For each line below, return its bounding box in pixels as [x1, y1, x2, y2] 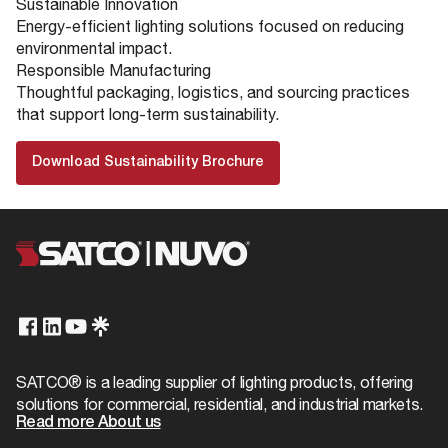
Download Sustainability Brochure [32, 155, 264, 169]
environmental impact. [16, 38, 172, 57]
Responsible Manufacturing [16, 60, 211, 79]
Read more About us [16, 415, 161, 430]
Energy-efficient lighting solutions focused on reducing [16, 16, 404, 35]
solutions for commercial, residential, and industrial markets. [16, 394, 424, 413]
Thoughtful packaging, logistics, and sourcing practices [16, 82, 410, 101]
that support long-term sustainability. [16, 104, 279, 123]
